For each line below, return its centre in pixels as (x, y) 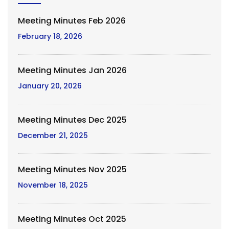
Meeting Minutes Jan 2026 (72, 71)
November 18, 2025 (53, 185)
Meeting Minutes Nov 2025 (72, 170)
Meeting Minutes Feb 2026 (72, 21)
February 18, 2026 (50, 37)
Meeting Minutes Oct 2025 (72, 219)
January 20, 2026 (50, 86)
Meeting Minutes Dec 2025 (72, 120)
